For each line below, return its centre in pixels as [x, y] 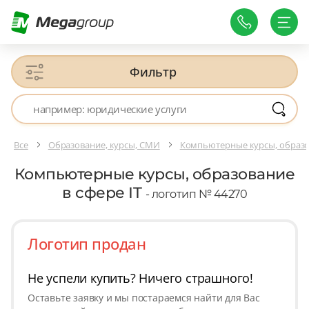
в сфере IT [104, 193]
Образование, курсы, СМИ [104, 144]
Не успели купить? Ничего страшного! [140, 278]
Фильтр [153, 72]
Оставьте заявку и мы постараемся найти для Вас [144, 298]
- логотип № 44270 [196, 195]
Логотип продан [87, 244]
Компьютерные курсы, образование [154, 175]
